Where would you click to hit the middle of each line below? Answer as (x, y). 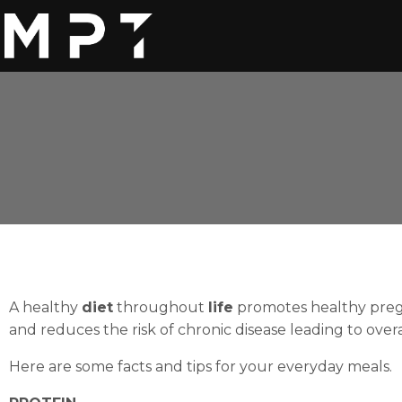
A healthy (45, 307)
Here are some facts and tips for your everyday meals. (201, 367)
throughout (161, 307)
